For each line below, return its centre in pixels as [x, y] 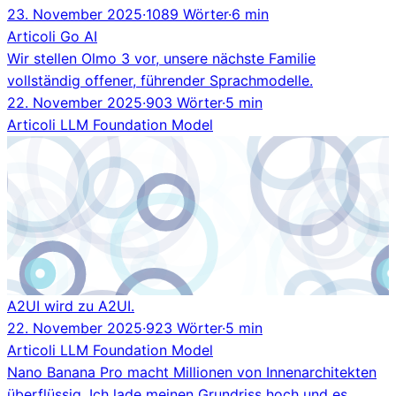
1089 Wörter [187, 14]
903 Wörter [184, 102]
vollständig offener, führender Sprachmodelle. [160, 80]
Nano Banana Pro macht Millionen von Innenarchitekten [192, 372]
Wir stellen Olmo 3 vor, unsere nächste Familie [161, 58]
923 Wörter [184, 327]
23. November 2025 [75, 14]
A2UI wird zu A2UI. [71, 305]
